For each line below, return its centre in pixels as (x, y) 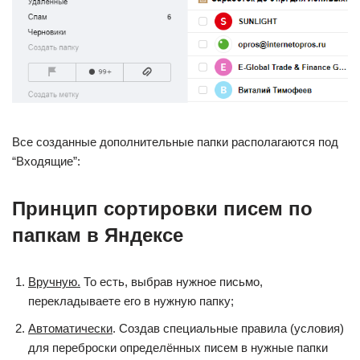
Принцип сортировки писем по (162, 209)
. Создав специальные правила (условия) (228, 329)
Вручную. (54, 282)
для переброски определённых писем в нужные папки (178, 348)
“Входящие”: (46, 162)
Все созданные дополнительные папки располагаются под (175, 142)
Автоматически (70, 329)
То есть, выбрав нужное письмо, (172, 282)
